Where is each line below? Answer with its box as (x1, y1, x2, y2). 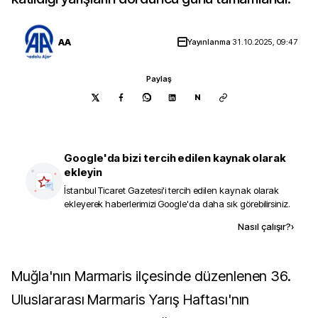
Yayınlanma (187, 37, 233, 47)
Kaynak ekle (102, 220, 160, 232)
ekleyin (64, 165, 102, 179)
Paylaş (146, 74, 172, 84)
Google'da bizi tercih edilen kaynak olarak (64, 151, 287, 165)
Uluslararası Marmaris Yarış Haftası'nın (11, 291, 250, 308)
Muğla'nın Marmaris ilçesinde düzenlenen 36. (11, 268, 23, 285)
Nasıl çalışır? (238, 221, 291, 232)
